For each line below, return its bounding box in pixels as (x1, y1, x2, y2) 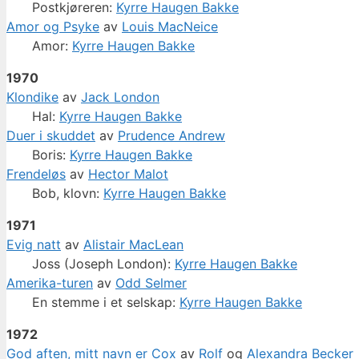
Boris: (32, 147, 70, 163)
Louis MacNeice (122, 18, 218, 35)
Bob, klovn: (32, 185, 103, 202)
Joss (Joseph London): (32, 256, 175, 272)
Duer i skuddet (6, 127, 95, 144)
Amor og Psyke (6, 18, 99, 35)
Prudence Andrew (118, 127, 225, 144)
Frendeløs (6, 166, 66, 183)
